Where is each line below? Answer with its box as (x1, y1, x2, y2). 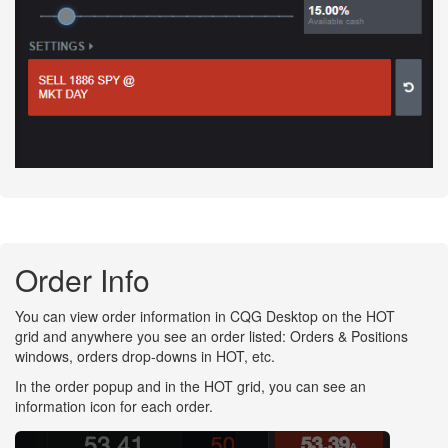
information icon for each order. (15, 396, 213, 417)
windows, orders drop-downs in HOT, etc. (15, 346, 275, 367)
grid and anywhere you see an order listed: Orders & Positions (15, 326, 408, 347)
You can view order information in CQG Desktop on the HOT (15, 306, 395, 327)
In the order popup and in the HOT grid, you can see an (15, 376, 366, 397)
